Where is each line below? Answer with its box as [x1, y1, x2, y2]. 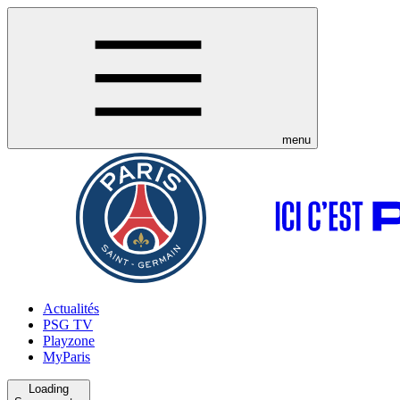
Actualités [43, 301, 99, 316]
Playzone [43, 333, 95, 348]
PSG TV [43, 317, 93, 332]
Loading [29, 382, 69, 396]
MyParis [43, 349, 90, 364]
